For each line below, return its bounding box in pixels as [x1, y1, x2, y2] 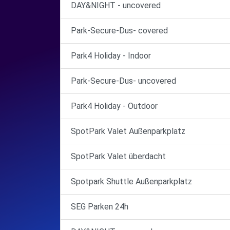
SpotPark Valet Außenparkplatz [71, 126, 185, 136]
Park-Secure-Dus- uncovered [71, 76, 176, 86]
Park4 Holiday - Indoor [71, 51, 151, 61]
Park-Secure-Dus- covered [71, 26, 168, 35]
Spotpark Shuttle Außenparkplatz [71, 177, 192, 186]
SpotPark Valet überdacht [71, 151, 166, 161]
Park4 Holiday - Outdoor [71, 101, 158, 111]
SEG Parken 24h [71, 202, 128, 212]
